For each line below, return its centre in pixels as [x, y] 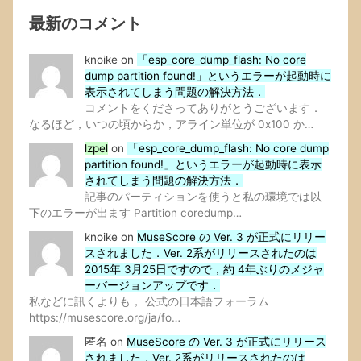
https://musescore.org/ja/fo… [105, 318]
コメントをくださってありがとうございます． [203, 108]
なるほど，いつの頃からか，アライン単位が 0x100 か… [172, 124]
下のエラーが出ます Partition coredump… [136, 213]
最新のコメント [86, 23]
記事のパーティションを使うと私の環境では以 [203, 197]
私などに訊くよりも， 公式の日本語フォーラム [149, 302]
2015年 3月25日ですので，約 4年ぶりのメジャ [204, 270]
